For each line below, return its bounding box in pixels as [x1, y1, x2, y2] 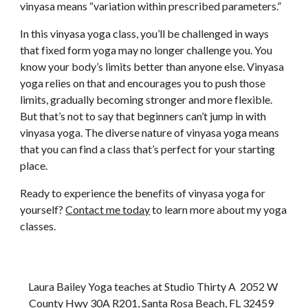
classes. [20, 219, 56, 232]
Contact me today [65, 203, 151, 216]
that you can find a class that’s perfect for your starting [20, 142, 276, 155]
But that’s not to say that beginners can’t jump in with [20, 109, 267, 122]
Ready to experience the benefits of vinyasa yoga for [20, 186, 266, 199]
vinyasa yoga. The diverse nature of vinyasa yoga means [20, 126, 280, 139]
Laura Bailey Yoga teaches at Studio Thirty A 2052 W [28, 280, 278, 293]
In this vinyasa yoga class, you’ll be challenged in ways [20, 27, 269, 40]
